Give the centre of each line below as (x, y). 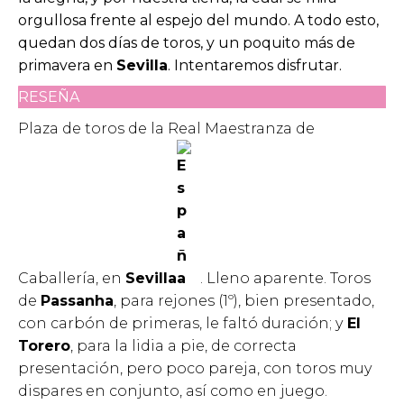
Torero (44, 345)
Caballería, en (72, 278)
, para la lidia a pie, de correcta (184, 345)
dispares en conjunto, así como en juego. (173, 390)
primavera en (67, 66)
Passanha (77, 300)
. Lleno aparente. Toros (285, 278)
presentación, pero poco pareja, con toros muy (195, 368)
